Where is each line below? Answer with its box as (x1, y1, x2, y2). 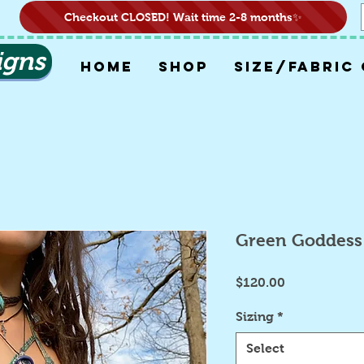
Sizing (236, 310, 274, 323)
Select (246, 341, 284, 355)
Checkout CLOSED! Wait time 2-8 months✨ (64, 10, 302, 24)
